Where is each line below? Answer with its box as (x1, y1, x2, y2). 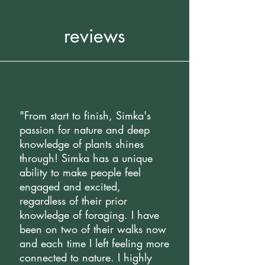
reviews (64, 24, 125, 48)
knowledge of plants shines (20, 137, 144, 151)
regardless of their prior (20, 193, 127, 208)
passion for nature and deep (20, 122, 150, 137)
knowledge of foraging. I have (20, 208, 159, 222)
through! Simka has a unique (20, 151, 153, 165)
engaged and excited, (20, 179, 121, 193)
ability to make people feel (20, 165, 141, 179)
